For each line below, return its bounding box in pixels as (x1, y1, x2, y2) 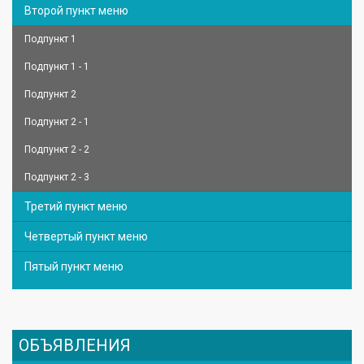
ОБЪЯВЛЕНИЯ (19, 335, 131, 355)
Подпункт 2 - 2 (24, 143, 89, 155)
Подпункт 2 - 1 (24, 115, 89, 128)
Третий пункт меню (24, 199, 128, 213)
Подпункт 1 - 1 (24, 60, 89, 72)
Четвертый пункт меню (24, 229, 148, 243)
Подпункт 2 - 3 (24, 171, 89, 183)
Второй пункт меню (24, 3, 128, 17)
